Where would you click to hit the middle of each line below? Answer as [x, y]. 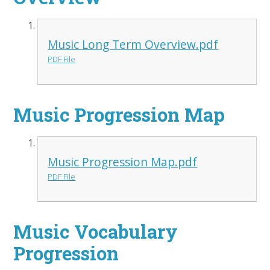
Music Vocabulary [96, 232]
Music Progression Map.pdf [123, 162]
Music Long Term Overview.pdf [133, 45]
